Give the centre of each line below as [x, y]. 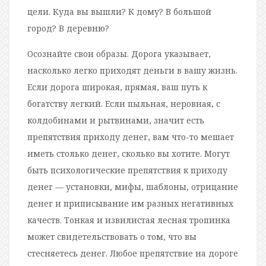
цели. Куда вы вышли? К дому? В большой [119, 11]
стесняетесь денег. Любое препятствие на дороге [133, 253]
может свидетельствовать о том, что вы [112, 236]
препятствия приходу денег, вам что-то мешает [131, 137]
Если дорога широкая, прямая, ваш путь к [117, 87]
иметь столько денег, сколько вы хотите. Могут [129, 153]
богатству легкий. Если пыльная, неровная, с [124, 103]
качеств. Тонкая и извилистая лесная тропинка [129, 220]
